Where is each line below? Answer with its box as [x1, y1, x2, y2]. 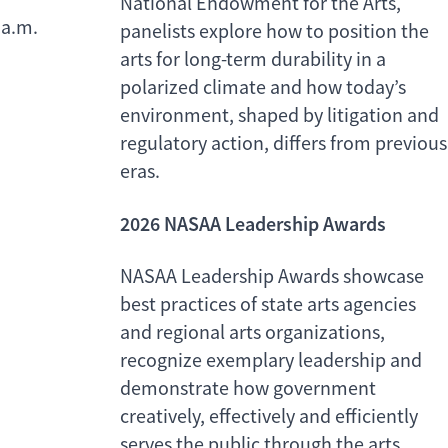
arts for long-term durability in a [120, 47, 386, 73]
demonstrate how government [120, 376, 376, 402]
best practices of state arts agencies [120, 292, 416, 318]
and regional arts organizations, [120, 320, 385, 346]
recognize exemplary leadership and [120, 348, 422, 374]
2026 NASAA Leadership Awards [120, 211, 386, 238]
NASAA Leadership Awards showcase [120, 264, 424, 290]
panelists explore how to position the [120, 19, 429, 45]
